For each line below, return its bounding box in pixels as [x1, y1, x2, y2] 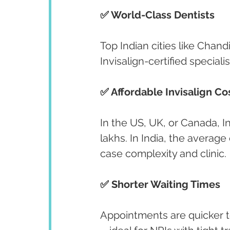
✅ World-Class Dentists [100, 9, 215, 21]
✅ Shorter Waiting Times [100, 178, 220, 190]
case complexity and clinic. [100, 147, 226, 160]
